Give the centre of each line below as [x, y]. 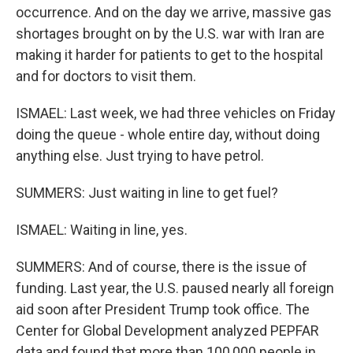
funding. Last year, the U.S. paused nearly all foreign [175, 288]
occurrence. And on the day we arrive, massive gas [174, 12]
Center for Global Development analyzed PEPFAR [167, 331]
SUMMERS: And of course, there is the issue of [162, 267]
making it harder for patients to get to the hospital [169, 55]
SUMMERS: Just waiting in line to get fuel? [147, 193]
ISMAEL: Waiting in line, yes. [102, 230]
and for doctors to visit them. [106, 76]
